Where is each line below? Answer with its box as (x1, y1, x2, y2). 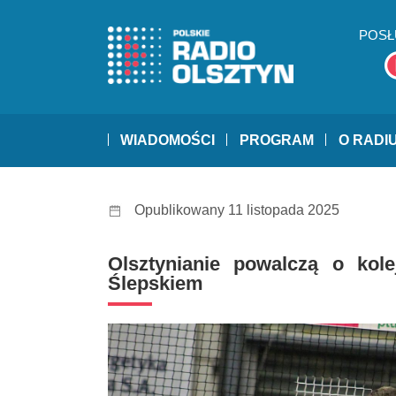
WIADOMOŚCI (120, 133, 215, 148)
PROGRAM (240, 133, 314, 148)
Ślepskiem (108, 272, 203, 295)
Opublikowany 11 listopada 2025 (134, 202, 339, 218)
